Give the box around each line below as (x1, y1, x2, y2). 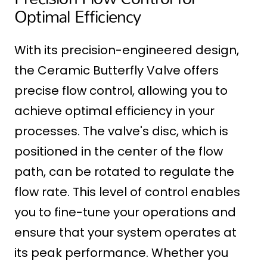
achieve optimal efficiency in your (14, 103, 215, 120)
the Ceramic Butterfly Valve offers (14, 62, 219, 79)
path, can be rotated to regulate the (14, 163, 234, 181)
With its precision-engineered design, (14, 42, 239, 59)
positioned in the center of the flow (14, 143, 223, 160)
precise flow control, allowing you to (14, 82, 228, 100)
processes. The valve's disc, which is (14, 123, 228, 140)
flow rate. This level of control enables (14, 184, 240, 201)
